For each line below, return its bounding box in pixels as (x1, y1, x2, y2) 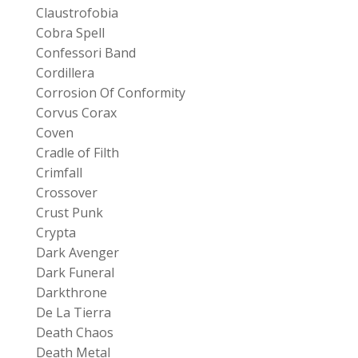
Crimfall (35, 163, 82, 181)
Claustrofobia (35, 3, 118, 22)
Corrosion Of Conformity (35, 83, 185, 101)
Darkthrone (35, 283, 107, 301)
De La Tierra (35, 303, 111, 321)
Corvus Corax (35, 103, 117, 121)
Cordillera (35, 63, 94, 82)
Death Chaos (35, 323, 113, 341)
